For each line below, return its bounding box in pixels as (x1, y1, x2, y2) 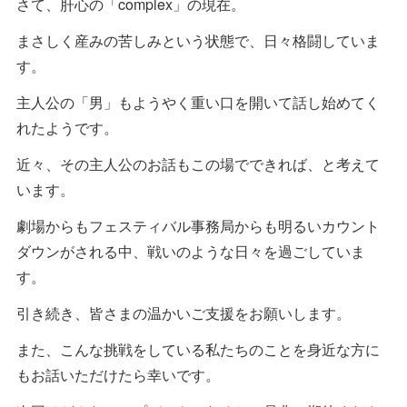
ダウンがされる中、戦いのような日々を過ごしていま (16, 240, 365, 262)
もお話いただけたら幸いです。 (16, 363, 220, 385)
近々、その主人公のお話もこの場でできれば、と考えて (16, 153, 380, 174)
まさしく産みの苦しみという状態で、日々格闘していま (16, 29, 380, 51)
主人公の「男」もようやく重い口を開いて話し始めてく (16, 91, 380, 113)
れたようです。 (16, 116, 118, 138)
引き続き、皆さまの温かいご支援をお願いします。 (16, 302, 351, 323)
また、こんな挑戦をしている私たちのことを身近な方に (16, 338, 380, 360)
